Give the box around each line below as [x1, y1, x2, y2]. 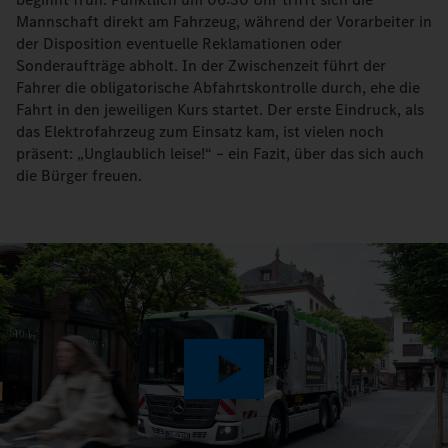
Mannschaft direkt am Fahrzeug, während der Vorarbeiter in [16, 11, 432, 32]
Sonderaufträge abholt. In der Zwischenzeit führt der [16, 55, 386, 76]
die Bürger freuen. [16, 165, 142, 186]
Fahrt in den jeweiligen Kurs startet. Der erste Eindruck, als [16, 99, 424, 120]
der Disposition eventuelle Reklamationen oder [16, 33, 342, 54]
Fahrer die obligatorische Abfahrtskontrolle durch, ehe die [16, 77, 420, 98]
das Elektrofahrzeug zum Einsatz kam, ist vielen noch [16, 121, 384, 142]
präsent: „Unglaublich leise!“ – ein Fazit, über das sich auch [16, 143, 424, 164]
